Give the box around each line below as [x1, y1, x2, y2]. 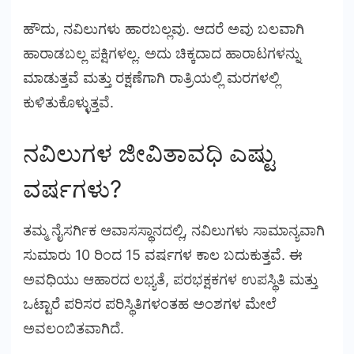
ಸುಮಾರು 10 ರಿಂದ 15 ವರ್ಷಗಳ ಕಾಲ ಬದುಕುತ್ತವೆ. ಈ [23, 247, 303, 264]
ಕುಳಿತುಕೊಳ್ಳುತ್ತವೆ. [23, 94, 114, 111]
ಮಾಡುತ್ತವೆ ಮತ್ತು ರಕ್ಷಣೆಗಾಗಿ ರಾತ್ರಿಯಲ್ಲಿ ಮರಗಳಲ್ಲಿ [23, 70, 280, 87]
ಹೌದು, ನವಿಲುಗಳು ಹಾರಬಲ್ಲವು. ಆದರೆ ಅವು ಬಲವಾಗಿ [23, 21, 304, 38]
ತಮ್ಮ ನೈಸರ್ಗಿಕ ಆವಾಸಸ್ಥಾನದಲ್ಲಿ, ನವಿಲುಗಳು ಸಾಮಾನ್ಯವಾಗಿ [23, 222, 325, 239]
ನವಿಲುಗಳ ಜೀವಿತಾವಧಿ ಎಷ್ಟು [23, 139, 274, 168]
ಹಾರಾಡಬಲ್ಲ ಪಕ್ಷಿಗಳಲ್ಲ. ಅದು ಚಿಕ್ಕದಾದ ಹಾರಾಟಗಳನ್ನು [23, 45, 300, 62]
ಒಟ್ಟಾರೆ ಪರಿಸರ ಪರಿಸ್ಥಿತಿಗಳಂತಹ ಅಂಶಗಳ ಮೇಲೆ [23, 296, 277, 313]
